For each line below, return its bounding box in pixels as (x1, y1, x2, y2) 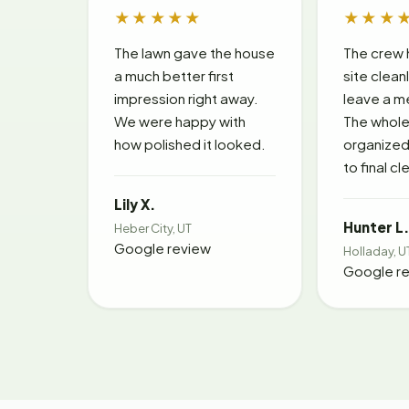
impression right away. (114, 89, 258, 107)
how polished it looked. (114, 134, 266, 152)
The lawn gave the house (114, 43, 275, 61)
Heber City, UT (114, 219, 192, 236)
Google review (114, 238, 211, 257)
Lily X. (114, 194, 155, 213)
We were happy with (114, 111, 246, 130)
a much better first (114, 66, 234, 84)
